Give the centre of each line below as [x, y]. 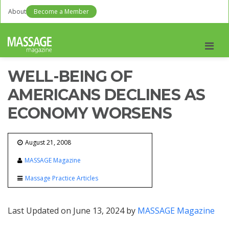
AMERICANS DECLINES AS [107, 95]
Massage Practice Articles [62, 178]
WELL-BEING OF [70, 76]
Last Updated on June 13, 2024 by [73, 211]
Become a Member [61, 12]
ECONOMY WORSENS [90, 113]
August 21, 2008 [48, 142]
